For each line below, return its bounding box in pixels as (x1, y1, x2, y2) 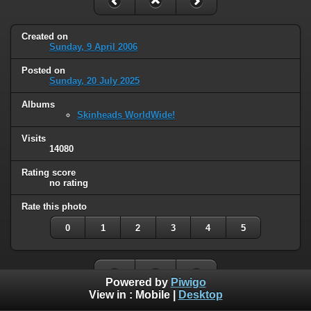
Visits (22, 133, 46, 144)
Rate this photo (22, 201, 87, 212)
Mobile (135, 289, 170, 301)
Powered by (105, 276, 171, 289)
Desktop (178, 289, 223, 301)
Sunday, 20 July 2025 (49, 75, 140, 86)
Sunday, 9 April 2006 (49, 42, 137, 53)
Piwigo (170, 276, 206, 289)
